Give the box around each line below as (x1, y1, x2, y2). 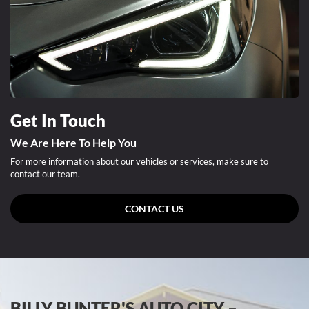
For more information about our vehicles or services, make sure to (10, 156, 268, 168)
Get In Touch (10, 110, 106, 131)
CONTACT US (125, 203, 184, 215)
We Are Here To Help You (10, 136, 137, 150)
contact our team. (10, 168, 80, 180)
